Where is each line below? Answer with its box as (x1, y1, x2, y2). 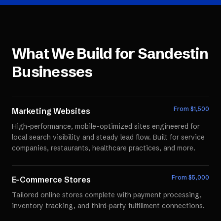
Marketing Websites (12, 106, 90, 116)
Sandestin (137, 44, 208, 63)
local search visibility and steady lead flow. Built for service (12, 133, 205, 142)
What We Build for (12, 44, 138, 63)
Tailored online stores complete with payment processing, (12, 190, 202, 199)
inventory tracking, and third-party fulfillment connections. (12, 201, 205, 210)
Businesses (12, 63, 93, 81)
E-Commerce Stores (12, 175, 91, 184)
